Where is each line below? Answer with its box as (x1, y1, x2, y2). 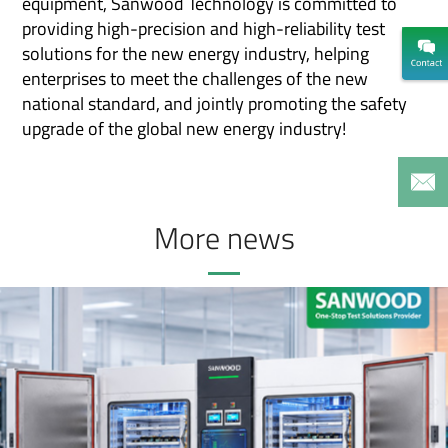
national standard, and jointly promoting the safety (22, 89, 408, 117)
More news (153, 214, 295, 261)
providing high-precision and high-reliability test (22, 14, 386, 42)
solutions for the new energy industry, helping (22, 39, 370, 67)
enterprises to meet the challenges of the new (22, 64, 369, 92)
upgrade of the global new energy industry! (22, 114, 347, 142)
